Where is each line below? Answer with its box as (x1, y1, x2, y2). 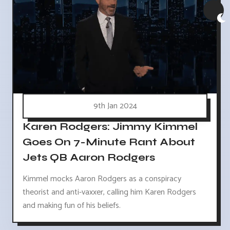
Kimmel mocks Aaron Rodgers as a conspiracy (23, 172, 181, 186)
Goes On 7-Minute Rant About (23, 135, 195, 148)
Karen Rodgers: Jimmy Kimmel (23, 120, 198, 133)
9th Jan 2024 (93, 99, 137, 113)
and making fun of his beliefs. (23, 199, 121, 213)
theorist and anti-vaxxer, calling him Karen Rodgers (23, 185, 196, 200)
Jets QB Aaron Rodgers (23, 150, 155, 164)
